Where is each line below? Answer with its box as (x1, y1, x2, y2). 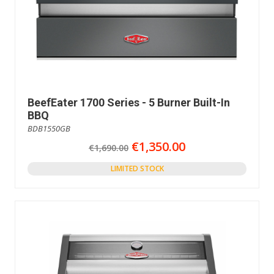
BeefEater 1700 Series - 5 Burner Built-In (28, 96, 230, 109)
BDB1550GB (28, 123, 70, 135)
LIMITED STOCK (110, 163, 164, 174)
